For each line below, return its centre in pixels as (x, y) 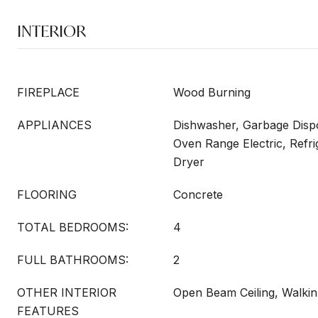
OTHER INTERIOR (67, 292)
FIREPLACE (48, 92)
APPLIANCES (54, 125)
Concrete (198, 194)
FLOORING (47, 194)
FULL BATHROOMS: (73, 260)
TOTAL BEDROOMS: (73, 227)
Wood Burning (212, 92)
